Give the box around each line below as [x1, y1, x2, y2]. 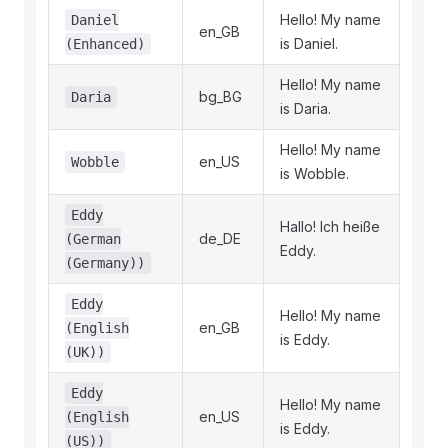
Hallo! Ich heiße [280, 218, 380, 235]
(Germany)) [65, 255, 145, 271]
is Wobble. [280, 165, 349, 182]
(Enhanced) [65, 36, 145, 52]
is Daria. [280, 100, 331, 117]
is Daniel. [280, 35, 338, 52]
